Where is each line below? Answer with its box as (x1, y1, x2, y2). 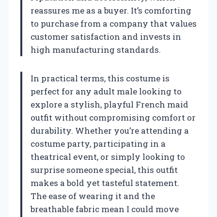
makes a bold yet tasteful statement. (31, 177, 179, 188)
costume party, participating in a (31, 138, 166, 149)
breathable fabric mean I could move (31, 203, 179, 215)
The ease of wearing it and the (31, 190, 155, 201)
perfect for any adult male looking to (31, 85, 182, 97)
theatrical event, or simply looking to (31, 151, 185, 162)
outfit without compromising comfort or (31, 111, 196, 123)
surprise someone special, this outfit (31, 164, 178, 175)
